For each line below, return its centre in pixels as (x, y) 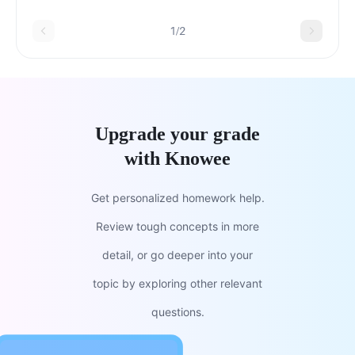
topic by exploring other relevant (177, 283)
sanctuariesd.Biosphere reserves (130, 19)
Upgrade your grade (177, 134)
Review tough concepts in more (177, 226)
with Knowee (177, 158)
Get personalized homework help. (177, 198)
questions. (177, 312)
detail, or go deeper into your (177, 255)
